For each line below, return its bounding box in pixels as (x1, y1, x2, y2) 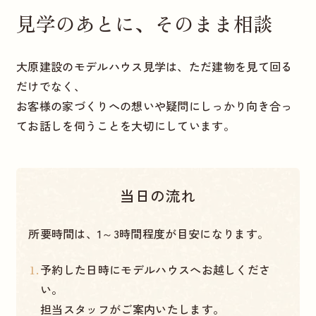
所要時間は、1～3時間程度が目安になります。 (28, 225, 269, 243)
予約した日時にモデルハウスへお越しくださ (40, 261, 271, 279)
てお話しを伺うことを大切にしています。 (16, 117, 236, 135)
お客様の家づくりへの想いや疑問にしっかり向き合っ (16, 97, 293, 115)
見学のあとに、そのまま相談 (16, 8, 273, 37)
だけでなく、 (16, 78, 85, 95)
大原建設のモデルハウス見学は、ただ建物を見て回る (16, 58, 293, 75)
